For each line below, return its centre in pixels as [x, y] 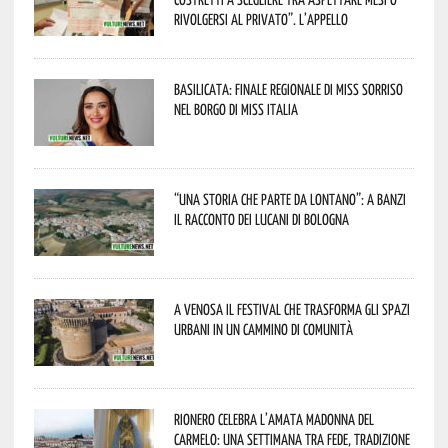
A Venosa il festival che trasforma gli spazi [291, 308]
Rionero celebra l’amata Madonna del [273, 418]
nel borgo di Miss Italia [235, 108]
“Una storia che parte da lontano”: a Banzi [289, 198]
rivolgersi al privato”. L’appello [260, 18]
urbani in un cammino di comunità [263, 328]
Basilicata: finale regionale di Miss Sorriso [288, 88]
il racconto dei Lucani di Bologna [261, 218]
